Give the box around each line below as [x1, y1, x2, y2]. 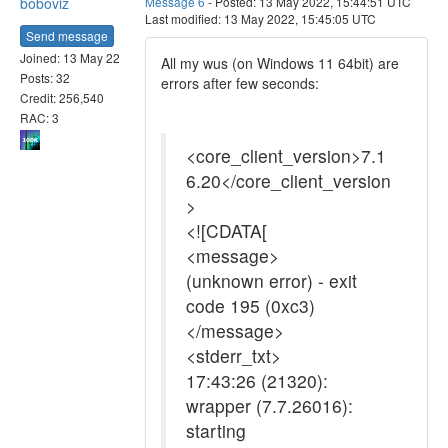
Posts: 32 [20, 68, 70, 86]
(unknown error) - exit [186, 268, 357, 293]
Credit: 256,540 [20, 88, 104, 106]
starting [186, 418, 246, 443]
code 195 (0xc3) [186, 293, 315, 318]
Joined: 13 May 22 [20, 48, 120, 66]
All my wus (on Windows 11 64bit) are [161, 53, 399, 73]
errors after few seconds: [161, 73, 319, 93]
